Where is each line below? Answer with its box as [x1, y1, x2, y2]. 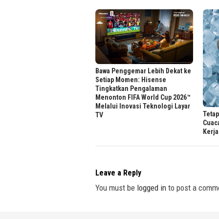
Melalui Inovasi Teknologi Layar [95, 102, 190, 110]
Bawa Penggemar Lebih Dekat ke [95, 67, 191, 75]
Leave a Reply [95, 168, 141, 177]
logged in [137, 182, 166, 193]
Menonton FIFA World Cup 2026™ [95, 93, 191, 102]
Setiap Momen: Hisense [95, 76, 166, 84]
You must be [95, 182, 137, 193]
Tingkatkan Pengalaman [95, 85, 167, 93]
